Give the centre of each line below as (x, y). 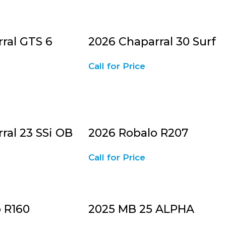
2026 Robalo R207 (138, 133)
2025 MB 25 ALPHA (141, 209)
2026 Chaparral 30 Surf (152, 42)
